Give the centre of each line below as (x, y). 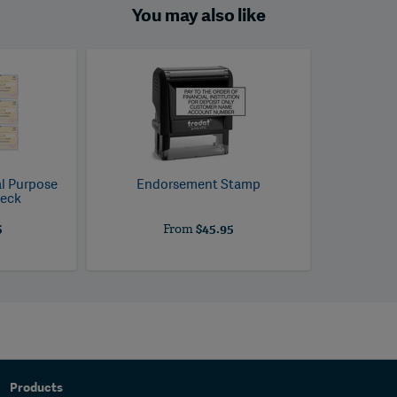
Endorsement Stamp (198, 184)
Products (36, 388)
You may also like (198, 16)
